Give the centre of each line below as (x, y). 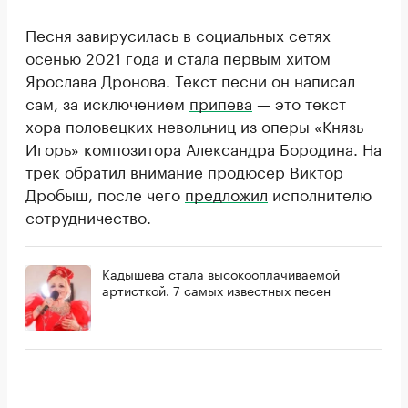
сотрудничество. (88, 215)
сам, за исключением (107, 102)
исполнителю (320, 193)
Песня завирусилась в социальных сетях (178, 33)
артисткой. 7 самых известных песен (216, 289)
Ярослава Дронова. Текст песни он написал (190, 79)
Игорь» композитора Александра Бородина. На (204, 147)
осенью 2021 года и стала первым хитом (178, 56)
